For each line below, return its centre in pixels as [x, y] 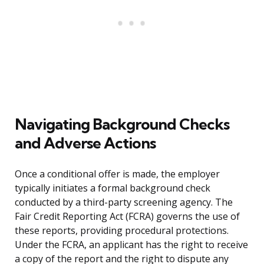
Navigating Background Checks [122, 124]
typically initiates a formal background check [113, 188]
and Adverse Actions [85, 143]
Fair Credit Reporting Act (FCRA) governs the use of [127, 217]
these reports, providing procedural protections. [122, 231]
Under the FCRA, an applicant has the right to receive [131, 245]
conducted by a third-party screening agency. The [124, 202]
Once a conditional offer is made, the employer [117, 174]
